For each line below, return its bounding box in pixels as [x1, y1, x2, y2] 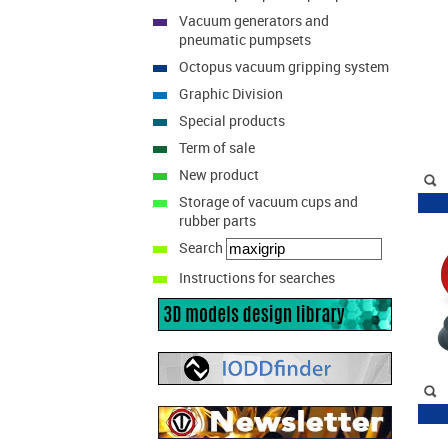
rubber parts [178, 211, 256, 230]
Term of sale [178, 138, 255, 157]
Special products [178, 111, 285, 130]
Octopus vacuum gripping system [178, 57, 389, 76]
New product [178, 165, 259, 184]
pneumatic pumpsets [178, 30, 311, 49]
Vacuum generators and [178, 11, 329, 30]
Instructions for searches [178, 268, 335, 288]
